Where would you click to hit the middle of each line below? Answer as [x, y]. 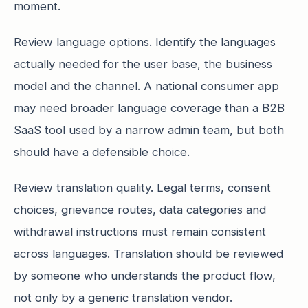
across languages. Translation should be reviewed [148, 254]
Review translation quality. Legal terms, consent [142, 188]
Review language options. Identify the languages [145, 42]
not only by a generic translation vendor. [123, 298]
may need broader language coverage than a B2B [149, 108]
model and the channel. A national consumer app [146, 86]
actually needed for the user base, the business [143, 64]
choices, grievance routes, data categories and [140, 210]
